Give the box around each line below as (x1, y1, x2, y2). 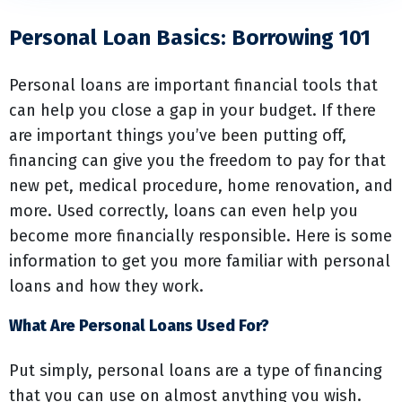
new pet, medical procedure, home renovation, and (9, 176, 393, 196)
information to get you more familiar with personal (9, 251, 390, 271)
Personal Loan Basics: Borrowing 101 (9, 25, 371, 50)
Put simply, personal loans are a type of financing (9, 361, 382, 380)
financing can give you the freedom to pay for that (9, 151, 386, 170)
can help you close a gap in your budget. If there (9, 100, 376, 120)
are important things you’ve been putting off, (9, 126, 346, 145)
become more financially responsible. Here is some (9, 226, 392, 246)
